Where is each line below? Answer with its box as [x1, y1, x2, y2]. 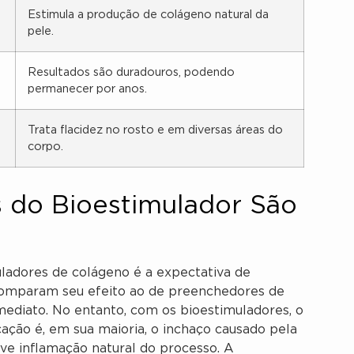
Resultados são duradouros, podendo [28, 67, 235, 78]
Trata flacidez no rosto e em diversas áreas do [28, 125, 283, 136]
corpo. [28, 141, 63, 153]
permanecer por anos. [28, 84, 147, 95]
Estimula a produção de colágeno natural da [28, 9, 269, 21]
